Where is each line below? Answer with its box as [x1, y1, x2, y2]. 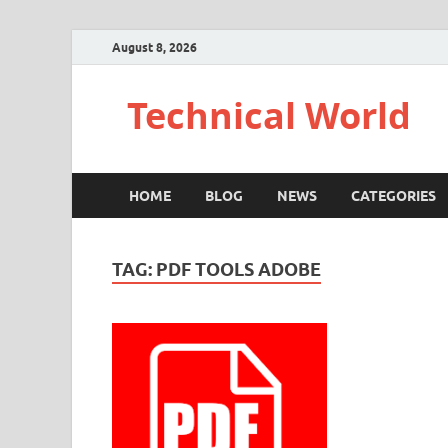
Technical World [127, 91, 411, 140]
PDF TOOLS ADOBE [156, 259, 321, 280]
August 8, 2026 [112, 39, 197, 55]
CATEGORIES [351, 187, 436, 204]
